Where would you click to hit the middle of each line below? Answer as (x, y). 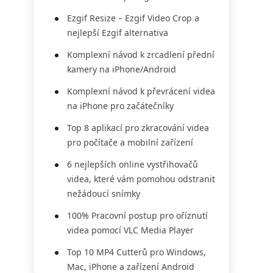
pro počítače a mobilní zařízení (130, 142)
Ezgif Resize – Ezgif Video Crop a (133, 18)
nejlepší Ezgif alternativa (118, 33)
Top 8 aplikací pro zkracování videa (138, 128)
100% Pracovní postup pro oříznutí (137, 215)
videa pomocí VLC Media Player (130, 230)
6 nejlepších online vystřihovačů (133, 164)
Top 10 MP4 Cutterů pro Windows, (136, 252)
